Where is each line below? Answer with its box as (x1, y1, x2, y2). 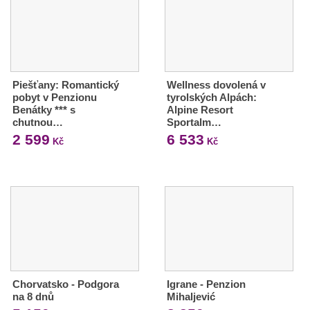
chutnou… (12, 116, 63, 129)
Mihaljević (166, 291, 215, 303)
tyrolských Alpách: (166, 91, 257, 104)
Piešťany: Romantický (12, 79, 119, 91)
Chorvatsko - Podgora (12, 278, 119, 291)
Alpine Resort (166, 104, 233, 116)
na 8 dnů (12, 291, 54, 303)
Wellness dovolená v (166, 79, 266, 91)
